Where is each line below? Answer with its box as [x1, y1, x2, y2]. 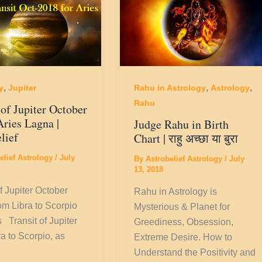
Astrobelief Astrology [146, 154, 225, 164]
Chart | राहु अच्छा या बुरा [134, 130, 239, 147]
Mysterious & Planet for [134, 201, 230, 212]
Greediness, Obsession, [134, 216, 234, 227]
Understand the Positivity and [134, 247, 256, 257]
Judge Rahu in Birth [134, 116, 229, 133]
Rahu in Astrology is [134, 186, 218, 196]
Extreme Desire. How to [134, 232, 233, 242]
